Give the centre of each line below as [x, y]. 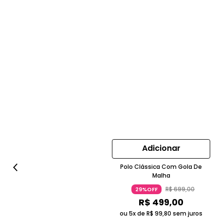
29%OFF [146, 189]
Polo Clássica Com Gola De [161, 167]
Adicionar [161, 148]
